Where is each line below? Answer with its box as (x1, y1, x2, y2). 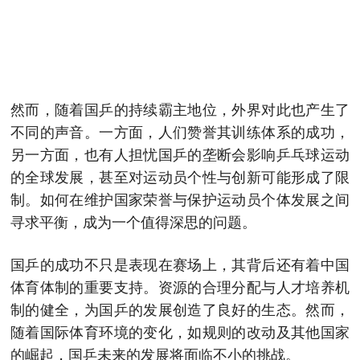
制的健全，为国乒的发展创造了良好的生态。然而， (10, 301, 350, 318)
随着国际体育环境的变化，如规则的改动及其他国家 (10, 324, 350, 341)
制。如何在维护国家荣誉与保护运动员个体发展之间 (10, 191, 350, 208)
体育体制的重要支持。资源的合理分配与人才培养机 (10, 279, 350, 296)
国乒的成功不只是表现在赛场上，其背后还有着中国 (10, 256, 350, 273)
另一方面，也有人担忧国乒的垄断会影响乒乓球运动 (10, 146, 350, 163)
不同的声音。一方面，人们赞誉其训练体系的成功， (10, 124, 350, 141)
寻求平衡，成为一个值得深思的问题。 (10, 214, 256, 231)
